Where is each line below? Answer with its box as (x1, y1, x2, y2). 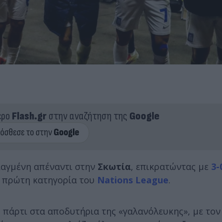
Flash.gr (11, 109, 47, 123)
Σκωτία (98, 160, 131, 172)
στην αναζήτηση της (46, 109, 129, 123)
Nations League (97, 173, 168, 186)
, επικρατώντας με (131, 160, 211, 172)
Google (129, 109, 160, 123)
